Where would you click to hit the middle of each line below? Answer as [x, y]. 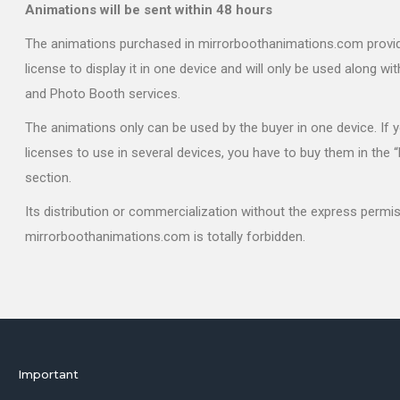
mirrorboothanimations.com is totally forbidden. [165, 237]
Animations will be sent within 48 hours [149, 10]
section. [48, 178]
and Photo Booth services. [103, 94]
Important [48, 375]
